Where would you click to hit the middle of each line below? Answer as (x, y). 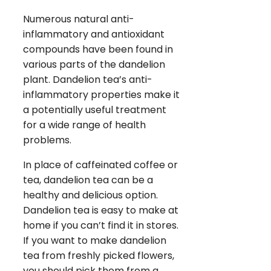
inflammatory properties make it (101, 94)
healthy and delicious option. (90, 195)
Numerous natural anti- (79, 19)
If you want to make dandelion (95, 240)
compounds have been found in (98, 49)
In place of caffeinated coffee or (100, 165)
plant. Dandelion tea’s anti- (88, 79)
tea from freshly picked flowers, (99, 255)
